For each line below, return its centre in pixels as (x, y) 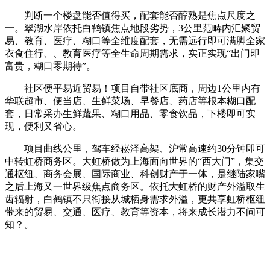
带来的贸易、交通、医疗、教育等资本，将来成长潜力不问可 (135, 212)
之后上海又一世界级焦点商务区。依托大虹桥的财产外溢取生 (135, 186)
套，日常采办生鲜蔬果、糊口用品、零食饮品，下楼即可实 (130, 113)
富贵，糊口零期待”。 (50, 66)
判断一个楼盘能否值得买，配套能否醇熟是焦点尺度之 (130, 15)
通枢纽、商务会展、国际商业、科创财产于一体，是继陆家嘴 (135, 174)
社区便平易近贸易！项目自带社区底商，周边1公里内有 (133, 88)
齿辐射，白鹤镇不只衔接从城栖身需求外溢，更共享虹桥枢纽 (135, 199)
